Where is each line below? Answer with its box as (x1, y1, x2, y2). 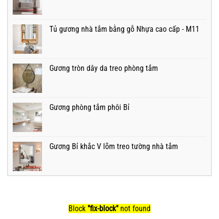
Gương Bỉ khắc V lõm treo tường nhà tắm (49, 141, 178, 151)
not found (118, 203, 151, 213)
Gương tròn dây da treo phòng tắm (49, 63, 158, 73)
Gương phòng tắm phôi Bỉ (49, 102, 130, 112)
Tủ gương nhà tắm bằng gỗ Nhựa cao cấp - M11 (49, 24, 199, 34)
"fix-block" (88, 203, 118, 213)
